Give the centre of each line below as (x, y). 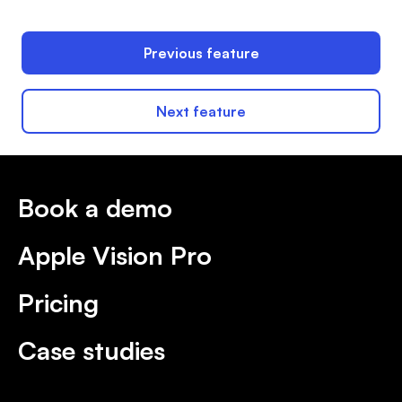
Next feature (201, 111)
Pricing (58, 302)
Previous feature (201, 52)
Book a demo (95, 207)
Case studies (92, 350)
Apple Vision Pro (115, 255)
